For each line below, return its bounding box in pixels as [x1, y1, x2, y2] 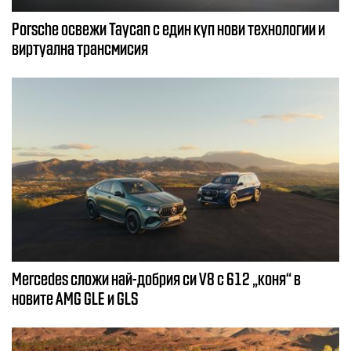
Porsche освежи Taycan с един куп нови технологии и [12, 18, 325, 38]
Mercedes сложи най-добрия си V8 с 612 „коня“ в [12, 268, 301, 288]
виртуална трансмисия [12, 38, 148, 57]
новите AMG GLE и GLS [12, 288, 139, 308]
